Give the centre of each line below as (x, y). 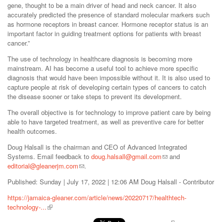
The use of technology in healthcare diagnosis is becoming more (100, 59)
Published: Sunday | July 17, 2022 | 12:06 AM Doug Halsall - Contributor (111, 182)
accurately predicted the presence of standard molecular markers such (109, 15)
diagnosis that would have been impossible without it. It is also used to (109, 78)
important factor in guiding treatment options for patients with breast (104, 34)
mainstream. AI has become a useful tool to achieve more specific (103, 68)
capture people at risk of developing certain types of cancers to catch (107, 87)
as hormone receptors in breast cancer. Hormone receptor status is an (108, 24)
